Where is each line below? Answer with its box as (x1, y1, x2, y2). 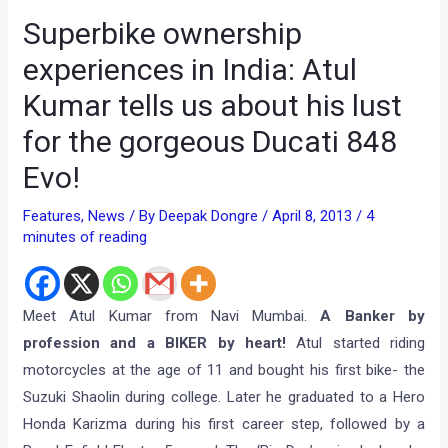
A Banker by (320, 307, 425, 326)
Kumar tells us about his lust (23, 88, 403, 124)
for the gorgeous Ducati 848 (23, 124, 398, 160)
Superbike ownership (23, 16, 303, 52)
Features (23, 207, 82, 226)
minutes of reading (23, 228, 148, 247)
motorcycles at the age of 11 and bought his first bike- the (23, 361, 425, 380)
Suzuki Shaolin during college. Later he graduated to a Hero (23, 388, 425, 407)
